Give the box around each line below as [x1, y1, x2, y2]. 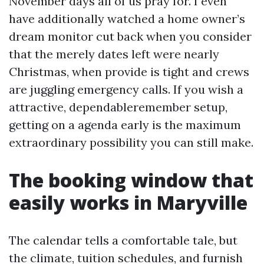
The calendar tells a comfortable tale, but [9, 233, 237, 247]
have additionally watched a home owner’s [9, 11, 245, 26]
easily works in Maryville [9, 190, 247, 215]
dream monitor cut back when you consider [9, 29, 252, 44]
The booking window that [9, 167, 253, 193]
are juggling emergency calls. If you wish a [9, 82, 243, 97]
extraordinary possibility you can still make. [9, 135, 253, 150]
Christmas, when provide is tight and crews [9, 64, 249, 79]
